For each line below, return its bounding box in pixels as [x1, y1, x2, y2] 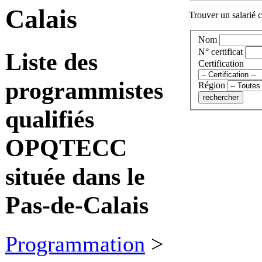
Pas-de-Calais [5, 191, 149, 219]
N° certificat [198, 47, 243, 57]
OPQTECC [5, 133, 127, 161]
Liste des [5, 47, 98, 75]
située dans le [5, 162, 145, 190]
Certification [198, 58, 244, 69]
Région [198, 80, 225, 91]
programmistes [5, 76, 163, 104]
